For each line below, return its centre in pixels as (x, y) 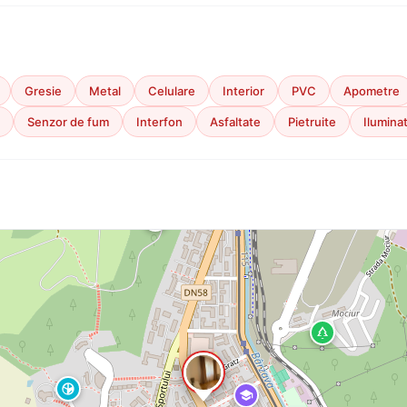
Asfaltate (235, 122)
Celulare (172, 91)
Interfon (159, 122)
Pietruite (312, 122)
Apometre (372, 91)
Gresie (43, 91)
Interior (243, 91)
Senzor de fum (68, 122)
